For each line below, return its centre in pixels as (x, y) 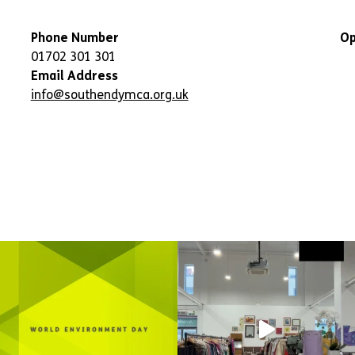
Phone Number (74, 38)
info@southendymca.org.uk (109, 95)
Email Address (74, 76)
